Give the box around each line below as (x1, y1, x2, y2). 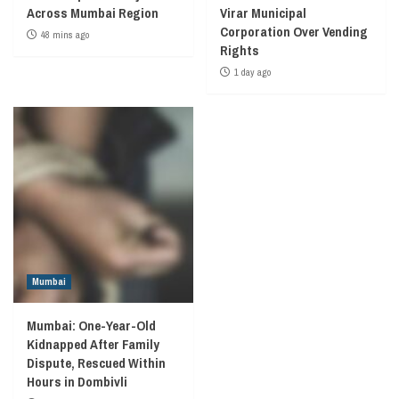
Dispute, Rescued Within (27, 353, 166, 372)
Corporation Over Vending (219, 21, 368, 41)
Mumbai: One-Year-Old (27, 315, 156, 335)
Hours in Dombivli (27, 371, 127, 391)
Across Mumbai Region (27, 3, 159, 22)
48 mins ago (41, 28, 89, 41)
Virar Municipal (219, 3, 306, 22)
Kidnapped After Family (27, 334, 159, 354)
